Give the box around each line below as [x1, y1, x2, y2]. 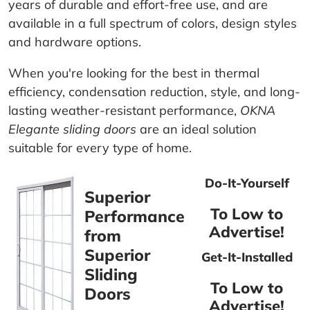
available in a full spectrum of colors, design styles [8, 15, 297, 32]
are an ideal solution [136, 121, 257, 138]
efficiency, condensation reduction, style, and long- [8, 84, 300, 100]
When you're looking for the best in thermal [8, 65, 259, 82]
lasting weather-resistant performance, [8, 102, 240, 119]
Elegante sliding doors [8, 121, 136, 138]
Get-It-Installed [201, 248, 293, 265]
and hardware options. [8, 34, 141, 51]
